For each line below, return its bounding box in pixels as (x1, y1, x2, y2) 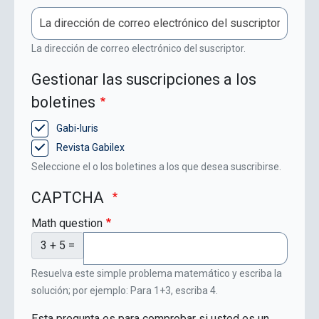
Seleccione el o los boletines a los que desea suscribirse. (31, 161, 281, 173)
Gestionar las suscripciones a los (31, 70, 256, 88)
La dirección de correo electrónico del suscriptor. (31, 42, 246, 54)
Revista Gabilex (56, 142, 125, 153)
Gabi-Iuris (56, 122, 98, 134)
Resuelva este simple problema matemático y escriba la (31, 268, 282, 280)
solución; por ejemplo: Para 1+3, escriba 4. (31, 285, 218, 297)
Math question (31, 216, 103, 231)
